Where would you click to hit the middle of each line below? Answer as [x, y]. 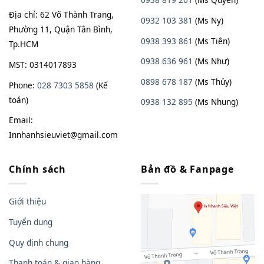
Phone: [23, 85]
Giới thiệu [27, 202]
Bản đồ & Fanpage [187, 169]
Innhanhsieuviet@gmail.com [63, 135]
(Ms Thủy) [212, 81]
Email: [21, 120]
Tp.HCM [24, 44]
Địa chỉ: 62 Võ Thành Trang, [61, 15]
